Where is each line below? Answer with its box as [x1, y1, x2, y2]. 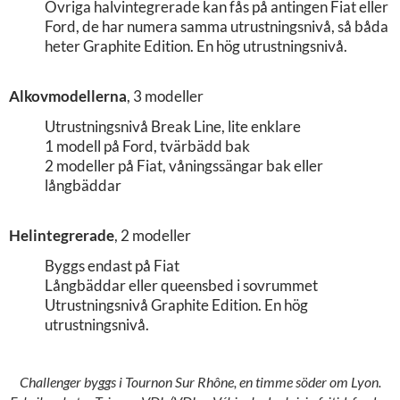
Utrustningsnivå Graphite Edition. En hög [45, 295, 308, 314]
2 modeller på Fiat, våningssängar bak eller [45, 155, 323, 175]
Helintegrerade [9, 225, 114, 245]
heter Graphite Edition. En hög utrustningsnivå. [45, 36, 347, 55]
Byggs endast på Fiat [45, 255, 179, 275]
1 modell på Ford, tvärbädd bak [45, 136, 250, 155]
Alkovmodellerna [9, 86, 127, 105]
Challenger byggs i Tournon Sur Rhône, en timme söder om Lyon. [19, 372, 381, 390]
